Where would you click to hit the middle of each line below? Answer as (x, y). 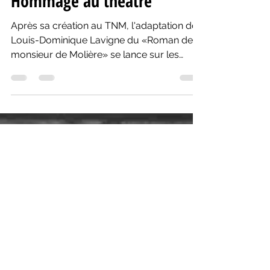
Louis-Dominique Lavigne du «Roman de (102, 59)
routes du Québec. (52, 88)
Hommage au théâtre (81, 20)
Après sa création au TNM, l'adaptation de (104, 45)
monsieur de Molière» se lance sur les (95, 74)
